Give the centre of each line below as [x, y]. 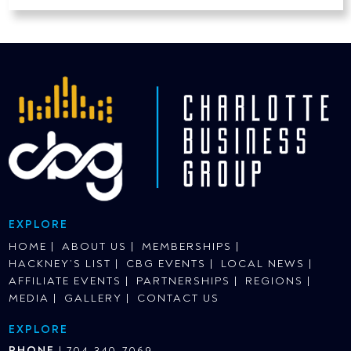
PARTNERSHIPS [183, 281]
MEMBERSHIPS [186, 247]
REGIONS [274, 281]
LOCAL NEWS [262, 264]
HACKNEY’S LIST [60, 264]
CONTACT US [178, 299]
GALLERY [93, 299]
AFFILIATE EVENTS [65, 281]
